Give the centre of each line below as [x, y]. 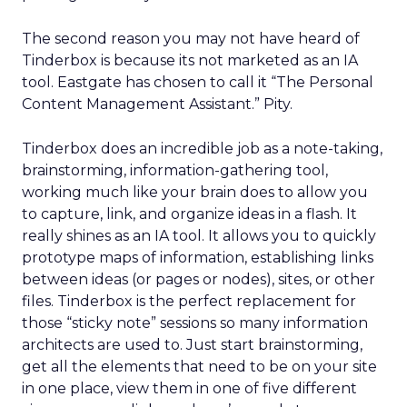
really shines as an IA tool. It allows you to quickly [199, 236]
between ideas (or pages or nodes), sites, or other [199, 279]
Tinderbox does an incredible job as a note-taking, [202, 149]
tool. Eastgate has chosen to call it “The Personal [198, 82]
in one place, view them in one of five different [189, 388]
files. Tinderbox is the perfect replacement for [189, 301]
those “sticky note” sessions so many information [195, 323]
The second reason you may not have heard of [191, 39]
